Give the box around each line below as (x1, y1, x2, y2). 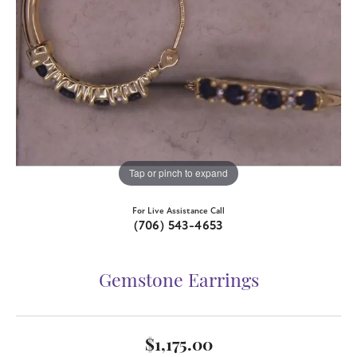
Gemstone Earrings (98, 273, 259, 292)
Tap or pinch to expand (129, 166, 228, 180)
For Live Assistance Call (132, 205, 225, 216)
